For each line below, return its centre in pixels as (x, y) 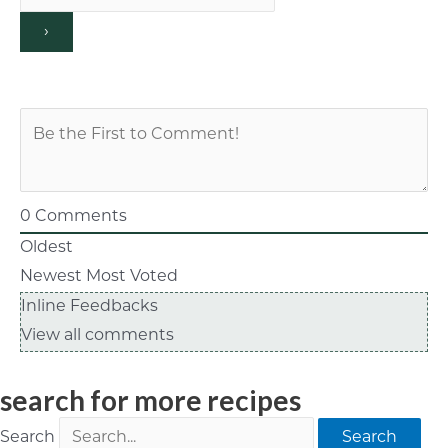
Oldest (46, 248)
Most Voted (132, 277)
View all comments (97, 336)
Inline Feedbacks (89, 307)
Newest (51, 277)
